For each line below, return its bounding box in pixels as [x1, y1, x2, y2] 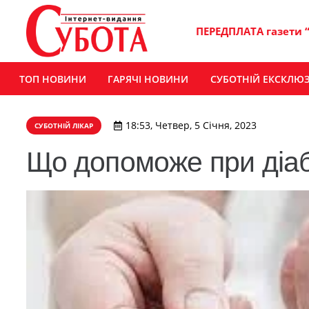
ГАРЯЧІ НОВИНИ [108, 72, 189, 86]
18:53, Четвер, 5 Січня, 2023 [125, 119, 257, 132]
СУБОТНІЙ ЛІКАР [34, 121, 93, 130]
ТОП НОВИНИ [19, 72, 86, 86]
